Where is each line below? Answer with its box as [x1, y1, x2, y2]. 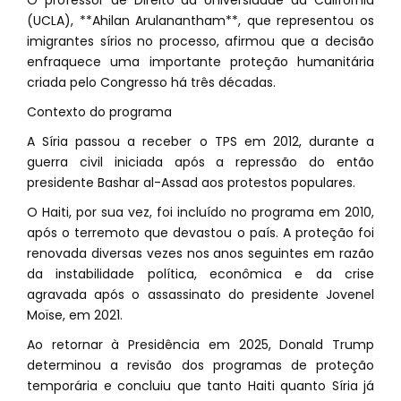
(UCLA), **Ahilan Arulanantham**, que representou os [27, 12, 374, 30]
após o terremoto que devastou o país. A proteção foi [27, 224, 374, 242]
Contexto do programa [27, 103, 172, 121]
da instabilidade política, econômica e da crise [27, 265, 374, 283]
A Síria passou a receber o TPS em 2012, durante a [27, 132, 374, 150]
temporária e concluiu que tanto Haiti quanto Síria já [27, 377, 374, 395]
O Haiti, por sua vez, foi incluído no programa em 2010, [27, 203, 374, 221]
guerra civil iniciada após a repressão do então [27, 153, 374, 171]
